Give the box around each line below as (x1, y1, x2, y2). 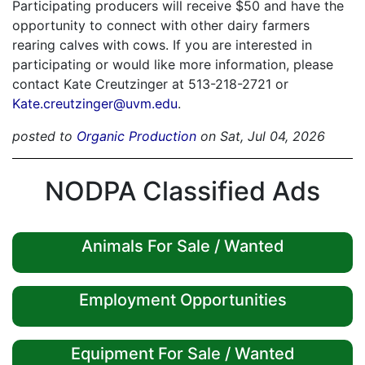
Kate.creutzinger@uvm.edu (12, 95, 178, 112)
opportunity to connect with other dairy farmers (12, 17, 310, 34)
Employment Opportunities (78, 290, 287, 310)
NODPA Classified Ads (45, 175, 320, 208)
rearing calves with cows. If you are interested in (12, 37, 312, 54)
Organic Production (77, 128, 196, 145)
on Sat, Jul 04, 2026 (196, 128, 325, 145)
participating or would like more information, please (12, 56, 333, 73)
